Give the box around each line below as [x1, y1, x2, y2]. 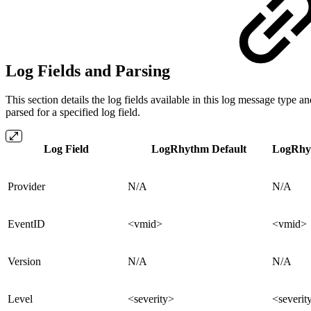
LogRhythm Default [151, 143, 246, 155]
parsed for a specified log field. [6, 106, 140, 119]
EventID [8, 218, 45, 230]
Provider [8, 180, 45, 193]
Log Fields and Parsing [6, 61, 174, 80]
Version [8, 255, 41, 268]
